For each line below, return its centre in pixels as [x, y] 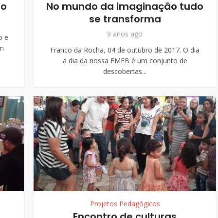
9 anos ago [125, 34]
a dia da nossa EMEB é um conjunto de [125, 61]
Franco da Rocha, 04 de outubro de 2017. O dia [125, 50]
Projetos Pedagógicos [125, 204]
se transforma [125, 19]
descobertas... [125, 71]
